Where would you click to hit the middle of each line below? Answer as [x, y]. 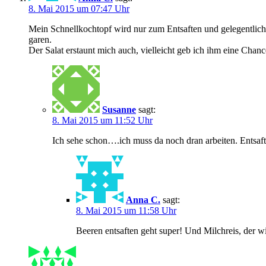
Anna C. [143, 199]
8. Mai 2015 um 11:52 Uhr [102, 120]
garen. [40, 39]
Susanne [119, 109]
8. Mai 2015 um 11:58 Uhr [126, 210]
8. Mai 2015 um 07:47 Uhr [79, 8]
